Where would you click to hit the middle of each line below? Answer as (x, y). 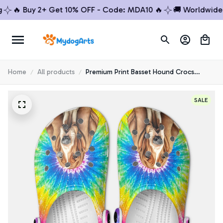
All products (56, 72)
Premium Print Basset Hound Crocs (140, 72)
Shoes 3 (98, 83)
